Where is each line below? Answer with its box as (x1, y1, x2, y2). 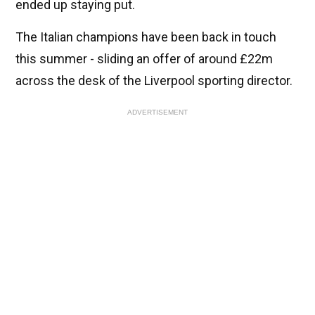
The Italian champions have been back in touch (15, 30, 276, 45)
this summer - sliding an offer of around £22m (15, 51, 273, 67)
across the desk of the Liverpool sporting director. (15, 73, 292, 89)
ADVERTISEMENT (127, 108, 188, 117)
